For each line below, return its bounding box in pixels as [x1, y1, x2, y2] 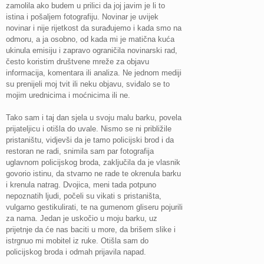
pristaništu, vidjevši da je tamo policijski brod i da [6, 136, 174, 145]
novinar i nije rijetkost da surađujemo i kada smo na [6, 24, 181, 33]
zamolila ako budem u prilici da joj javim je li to [6, 1, 165, 11]
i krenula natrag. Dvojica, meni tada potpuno [6, 180, 156, 190]
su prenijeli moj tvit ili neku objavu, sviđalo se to [6, 80, 170, 89]
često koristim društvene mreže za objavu [6, 57, 149, 67]
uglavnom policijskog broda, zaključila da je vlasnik [6, 158, 180, 167]
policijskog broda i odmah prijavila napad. [6, 247, 146, 257]
